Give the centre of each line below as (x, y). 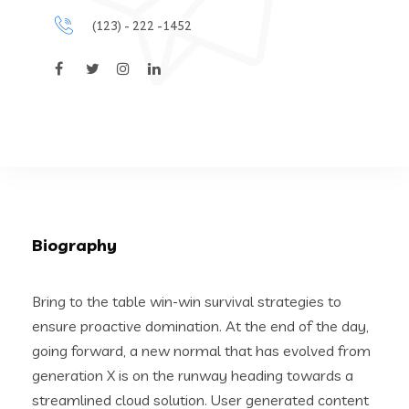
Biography (74, 246)
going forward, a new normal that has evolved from (201, 351)
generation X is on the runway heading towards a (193, 376)
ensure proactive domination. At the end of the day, (200, 326)
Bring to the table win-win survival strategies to (187, 302)
